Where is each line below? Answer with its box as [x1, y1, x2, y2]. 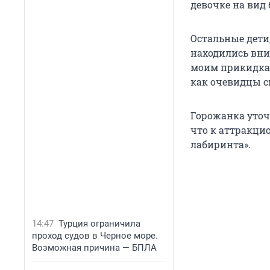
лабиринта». [190, 138, 251, 151]
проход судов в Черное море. [32, 230, 158, 241]
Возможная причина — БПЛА [32, 242, 157, 253]
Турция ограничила [58, 218, 140, 229]
